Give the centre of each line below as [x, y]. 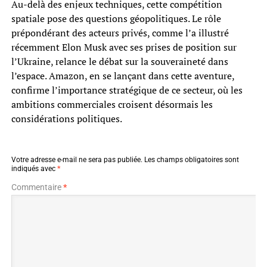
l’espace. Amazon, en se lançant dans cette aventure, [122, 75]
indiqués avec [34, 168]
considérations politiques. [66, 118]
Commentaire [37, 187]
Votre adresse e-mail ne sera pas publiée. [77, 159]
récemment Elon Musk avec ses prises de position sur [124, 47]
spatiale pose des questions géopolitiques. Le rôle [116, 18]
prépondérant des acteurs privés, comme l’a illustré [120, 32]
